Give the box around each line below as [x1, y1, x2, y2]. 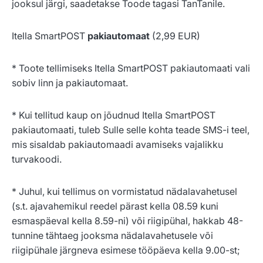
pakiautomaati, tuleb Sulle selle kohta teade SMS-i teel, [12, 124, 249, 136]
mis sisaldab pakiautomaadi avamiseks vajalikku [12, 139, 223, 151]
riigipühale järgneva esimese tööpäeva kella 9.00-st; [12, 244, 240, 257]
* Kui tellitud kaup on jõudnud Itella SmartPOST [12, 109, 215, 122]
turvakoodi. [12, 153, 62, 166]
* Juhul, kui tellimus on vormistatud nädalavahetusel [12, 186, 237, 198]
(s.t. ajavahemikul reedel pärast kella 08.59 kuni [12, 200, 218, 213]
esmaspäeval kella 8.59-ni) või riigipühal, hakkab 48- [12, 215, 243, 227]
